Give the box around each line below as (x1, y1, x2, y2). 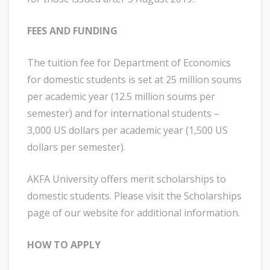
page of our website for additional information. (27, 206, 240, 220)
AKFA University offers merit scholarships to (27, 172, 226, 186)
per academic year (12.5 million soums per (27, 90, 215, 104)
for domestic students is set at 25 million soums (27, 73, 242, 87)
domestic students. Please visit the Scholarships (27, 189, 242, 203)
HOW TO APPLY (27, 238, 101, 252)
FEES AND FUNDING (27, 24, 118, 38)
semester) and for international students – (27, 107, 219, 121)
